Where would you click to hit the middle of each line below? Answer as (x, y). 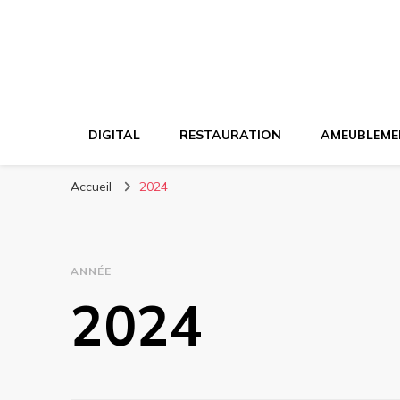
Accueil (91, 187)
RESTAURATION (230, 135)
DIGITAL (114, 135)
